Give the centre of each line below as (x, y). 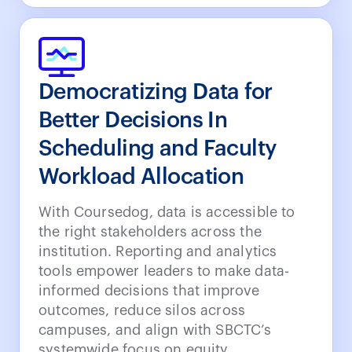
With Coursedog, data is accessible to (167, 212)
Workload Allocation (141, 176)
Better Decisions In (133, 120)
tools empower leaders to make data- (164, 271)
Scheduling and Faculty (158, 148)
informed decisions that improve (149, 290)
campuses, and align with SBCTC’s (155, 330)
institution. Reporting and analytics (158, 251)
